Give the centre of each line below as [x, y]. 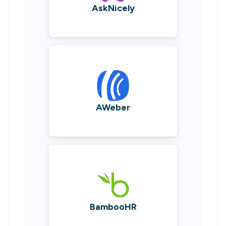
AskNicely [113, 8]
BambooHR [113, 207]
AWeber [113, 107]
